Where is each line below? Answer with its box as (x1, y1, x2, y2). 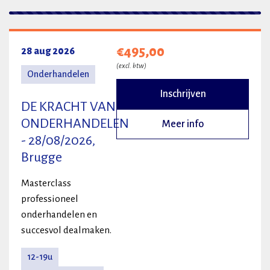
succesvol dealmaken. (21, 225, 111, 236)
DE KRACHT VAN (21, 99, 116, 115)
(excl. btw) (116, 62, 146, 71)
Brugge (21, 150, 62, 165)
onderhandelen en (21, 209, 97, 221)
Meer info (162, 119, 204, 130)
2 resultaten (8, 31, 60, 42)
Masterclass (21, 178, 71, 189)
